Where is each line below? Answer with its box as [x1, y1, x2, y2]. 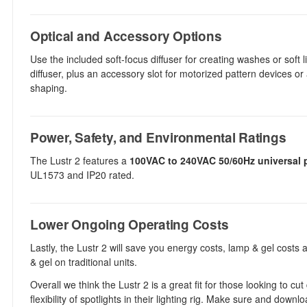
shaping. [30, 81, 67, 95]
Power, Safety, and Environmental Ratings [30, 128, 286, 147]
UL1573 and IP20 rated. [30, 168, 134, 182]
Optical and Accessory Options [30, 27, 222, 45]
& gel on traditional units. [30, 255, 137, 269]
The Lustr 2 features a [30, 153, 130, 167]
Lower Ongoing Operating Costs [30, 215, 229, 234]
